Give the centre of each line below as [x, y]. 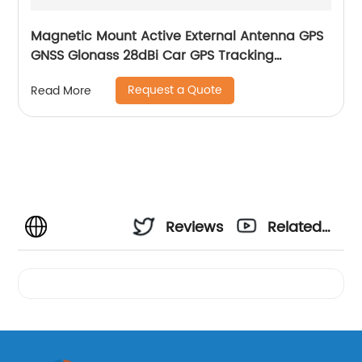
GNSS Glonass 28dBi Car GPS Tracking [153, 56]
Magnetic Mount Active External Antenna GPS [177, 37]
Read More [61, 90]
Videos [292, 271]
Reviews [195, 228]
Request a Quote [175, 90]
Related [295, 228]
